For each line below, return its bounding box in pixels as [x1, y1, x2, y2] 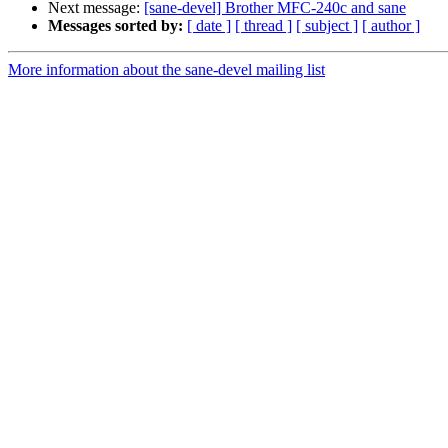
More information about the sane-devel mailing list [8, 61, 325, 79]
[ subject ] [296, 17, 358, 35]
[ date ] [187, 17, 231, 35]
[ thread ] [235, 17, 292, 35]
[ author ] [362, 17, 420, 35]
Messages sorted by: [48, 17, 183, 35]
